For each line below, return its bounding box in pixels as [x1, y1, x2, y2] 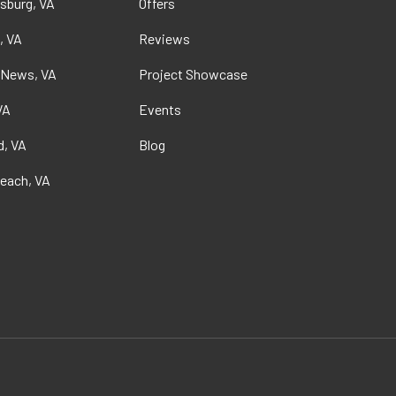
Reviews [138, 30, 190, 47]
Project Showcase [138, 65, 247, 82]
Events [138, 101, 181, 118]
